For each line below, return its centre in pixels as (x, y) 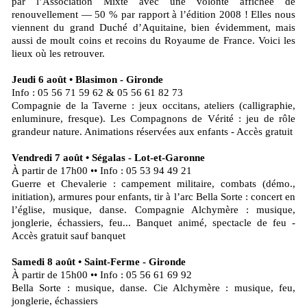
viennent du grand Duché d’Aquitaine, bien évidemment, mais (153, 27)
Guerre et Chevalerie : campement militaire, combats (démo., (153, 184)
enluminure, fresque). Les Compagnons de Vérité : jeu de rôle (153, 119)
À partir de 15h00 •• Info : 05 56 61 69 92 (102, 275)
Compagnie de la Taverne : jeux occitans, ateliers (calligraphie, (153, 106)
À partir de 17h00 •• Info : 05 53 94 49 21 (102, 171)
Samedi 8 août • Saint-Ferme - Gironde (99, 262)
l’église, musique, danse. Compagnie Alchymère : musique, (153, 210)
